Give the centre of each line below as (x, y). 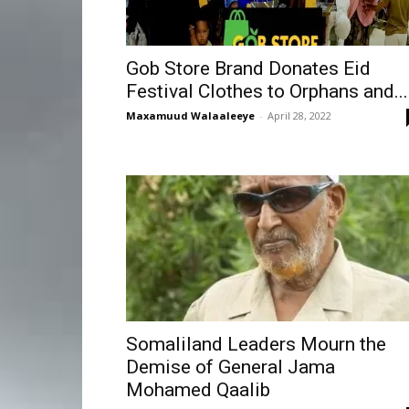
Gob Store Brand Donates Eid (248, 68)
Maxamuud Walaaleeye (190, 115)
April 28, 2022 (299, 115)
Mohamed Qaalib (198, 389)
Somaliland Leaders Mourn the (256, 344)
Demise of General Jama (231, 367)
